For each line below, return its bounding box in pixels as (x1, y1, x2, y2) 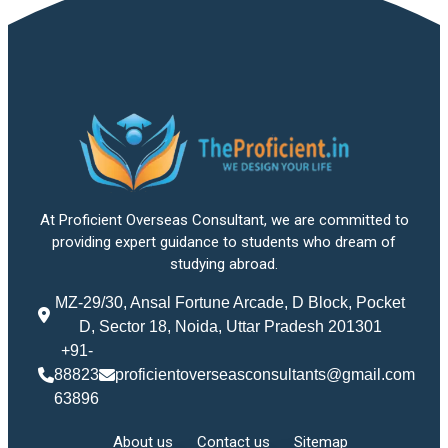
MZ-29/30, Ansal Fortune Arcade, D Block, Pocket (55, 293, 405, 311)
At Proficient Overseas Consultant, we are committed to (39, 210, 409, 229)
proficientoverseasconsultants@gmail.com (115, 365, 415, 383)
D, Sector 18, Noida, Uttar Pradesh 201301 (78, 317, 382, 335)
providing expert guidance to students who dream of (52, 232, 396, 251)
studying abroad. (170, 254, 278, 273)
